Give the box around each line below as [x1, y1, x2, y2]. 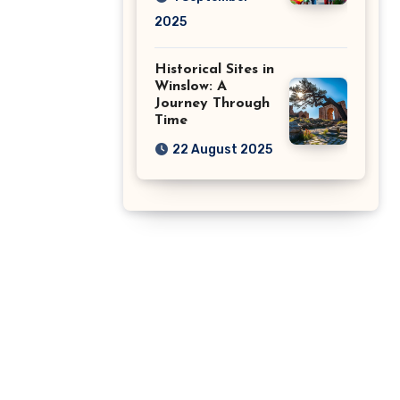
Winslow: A [154, 79, 227, 94]
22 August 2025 [172, 141, 272, 157]
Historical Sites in [154, 62, 274, 77]
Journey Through [154, 96, 270, 111]
